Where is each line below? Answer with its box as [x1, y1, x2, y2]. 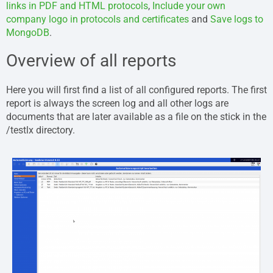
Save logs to [210, 13, 263, 25]
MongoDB [6, 27, 49, 38]
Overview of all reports [6, 50, 176, 71]
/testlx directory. [6, 124, 75, 136]
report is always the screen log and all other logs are [6, 97, 229, 109]
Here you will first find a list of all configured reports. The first [6, 83, 267, 96]
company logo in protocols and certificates [6, 13, 189, 25]
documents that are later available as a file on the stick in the [6, 110, 266, 122]
